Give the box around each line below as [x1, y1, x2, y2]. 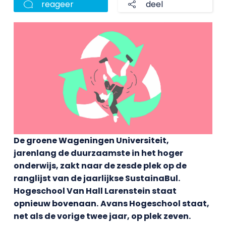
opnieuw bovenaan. [13, 197, 98, 209]
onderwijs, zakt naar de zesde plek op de [13, 159, 187, 172]
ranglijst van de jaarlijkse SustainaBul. [13, 172, 180, 184]
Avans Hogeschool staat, [100, 197, 209, 209]
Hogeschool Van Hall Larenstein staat [13, 185, 177, 197]
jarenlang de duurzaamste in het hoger [13, 147, 183, 159]
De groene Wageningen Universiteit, [13, 134, 169, 146]
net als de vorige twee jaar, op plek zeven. [13, 210, 191, 222]
